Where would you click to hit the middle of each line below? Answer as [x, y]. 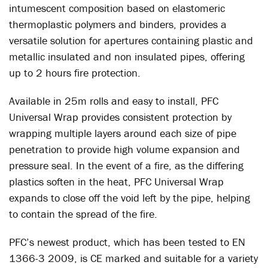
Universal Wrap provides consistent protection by [120, 117]
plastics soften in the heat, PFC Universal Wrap [116, 182]
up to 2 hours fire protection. [75, 73]
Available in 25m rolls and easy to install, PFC [114, 101]
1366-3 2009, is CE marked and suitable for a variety [133, 258]
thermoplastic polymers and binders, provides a [118, 24]
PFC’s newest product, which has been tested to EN [127, 242]
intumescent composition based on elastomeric [117, 8]
